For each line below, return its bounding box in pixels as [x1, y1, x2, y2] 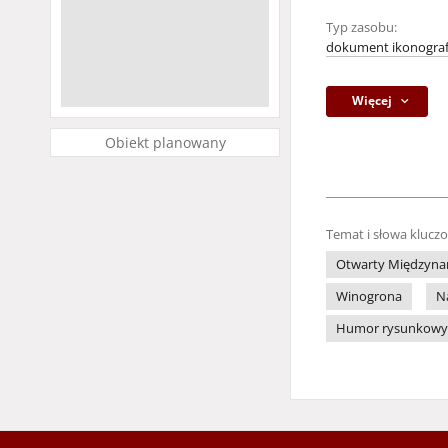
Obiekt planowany [104, 133, 226, 152]
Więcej [352, 92, 393, 109]
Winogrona [336, 288, 402, 305]
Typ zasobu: [326, 19, 397, 36]
